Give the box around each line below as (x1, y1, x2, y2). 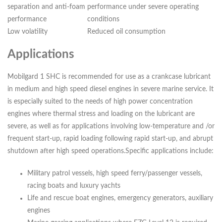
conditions (87, 16, 119, 23)
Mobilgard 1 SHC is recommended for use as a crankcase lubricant (7, 73, 211, 81)
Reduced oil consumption (87, 28, 166, 36)
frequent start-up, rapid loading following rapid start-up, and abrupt (7, 135, 213, 143)
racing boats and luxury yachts (27, 182, 120, 190)
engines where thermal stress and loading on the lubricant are (7, 111, 195, 118)
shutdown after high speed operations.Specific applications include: (7, 148, 214, 155)
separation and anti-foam (7, 3, 85, 11)
